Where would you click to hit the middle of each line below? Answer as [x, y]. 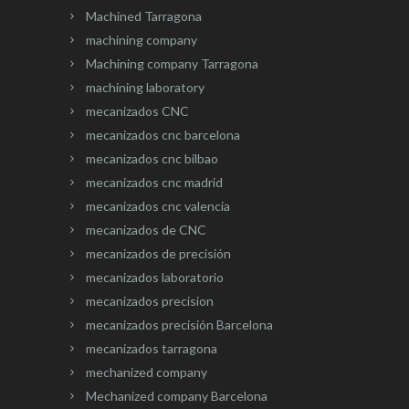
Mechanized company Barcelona [177, 396]
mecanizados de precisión [158, 254]
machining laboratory [145, 88]
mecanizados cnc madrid [154, 183]
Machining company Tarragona [172, 64]
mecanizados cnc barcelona [163, 135]
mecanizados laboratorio [155, 278]
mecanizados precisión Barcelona [179, 325]
